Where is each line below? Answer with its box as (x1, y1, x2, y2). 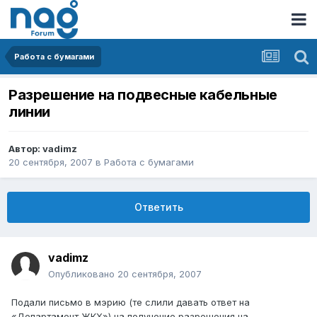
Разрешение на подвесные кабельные (8, 86, 277, 104)
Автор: (8, 143, 42, 155)
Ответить (134, 201, 183, 214)
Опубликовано (48, 268, 117, 280)
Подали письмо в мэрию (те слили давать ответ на (11, 296, 250, 309)
